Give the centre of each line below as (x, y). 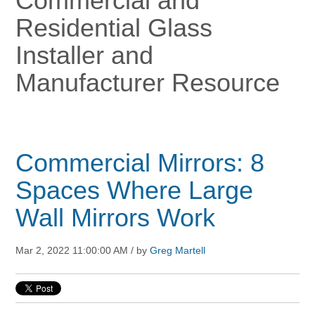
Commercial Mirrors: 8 (140, 163)
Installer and (85, 56)
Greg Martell (178, 251)
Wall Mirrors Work (116, 218)
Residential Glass (114, 28)
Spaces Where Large (135, 191)
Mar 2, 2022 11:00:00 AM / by (83, 251)
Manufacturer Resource (148, 83)
